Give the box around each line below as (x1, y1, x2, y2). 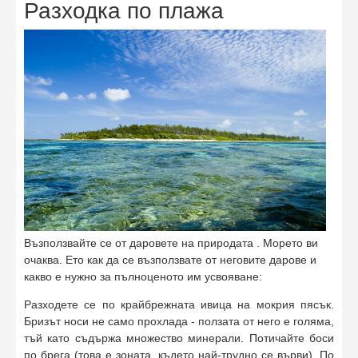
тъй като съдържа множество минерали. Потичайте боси (24, 332, 334, 345)
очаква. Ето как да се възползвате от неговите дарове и (24, 253, 316, 267)
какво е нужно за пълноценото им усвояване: (24, 270, 262, 284)
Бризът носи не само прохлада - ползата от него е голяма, (24, 315, 334, 328)
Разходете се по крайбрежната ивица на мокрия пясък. (24, 298, 334, 312)
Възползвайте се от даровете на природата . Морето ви (24, 237, 318, 250)
